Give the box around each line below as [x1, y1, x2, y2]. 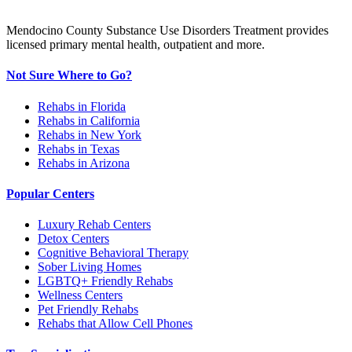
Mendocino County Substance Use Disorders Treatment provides [6, 24, 328, 38]
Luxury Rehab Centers [38, 218, 151, 232]
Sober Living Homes [38, 260, 141, 274]
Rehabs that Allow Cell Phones [38, 317, 192, 331]
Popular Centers [6, 186, 94, 200]
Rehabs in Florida [38, 99, 126, 113]
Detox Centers [38, 232, 109, 246]
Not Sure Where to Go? [6, 68, 132, 82]
